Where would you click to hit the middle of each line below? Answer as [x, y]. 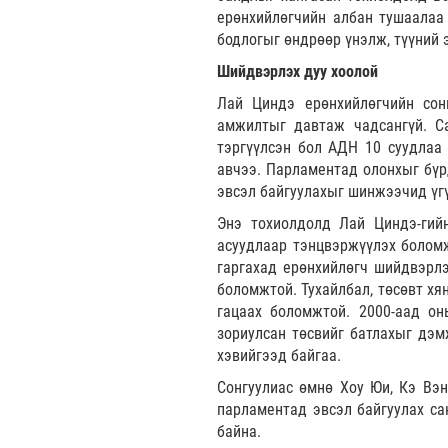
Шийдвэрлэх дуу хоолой [297, 72]
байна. [239, 432]
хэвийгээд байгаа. [279, 356]
